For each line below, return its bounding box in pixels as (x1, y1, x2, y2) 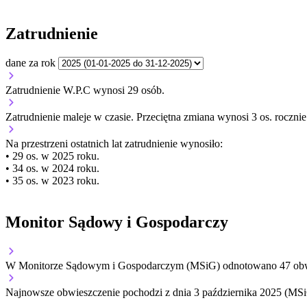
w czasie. (91, 110, 136, 123)
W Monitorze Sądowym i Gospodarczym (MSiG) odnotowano (5, 259, 280, 271)
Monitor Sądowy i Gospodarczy (5, 212, 228, 231)
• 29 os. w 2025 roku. (5, 149, 99, 162)
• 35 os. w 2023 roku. (5, 174, 99, 186)
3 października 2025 (194, 286, 282, 298)
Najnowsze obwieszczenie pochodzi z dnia (5, 286, 194, 298)
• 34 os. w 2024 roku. (5, 162, 99, 174)
